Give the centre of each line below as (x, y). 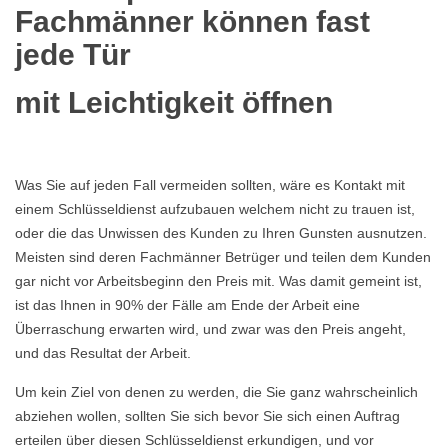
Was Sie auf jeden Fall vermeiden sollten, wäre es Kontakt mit (210, 185)
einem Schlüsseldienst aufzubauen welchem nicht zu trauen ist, (215, 209)
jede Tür (73, 54)
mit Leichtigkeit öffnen (174, 102)
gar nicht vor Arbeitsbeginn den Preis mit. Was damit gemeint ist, (218, 281)
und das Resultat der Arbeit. (103, 353)
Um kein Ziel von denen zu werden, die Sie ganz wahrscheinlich (216, 392)
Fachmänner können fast (192, 21)
